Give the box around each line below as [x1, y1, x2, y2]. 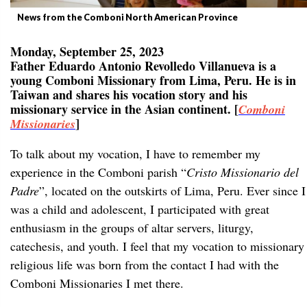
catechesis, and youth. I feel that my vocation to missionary [10, 238, 304, 254]
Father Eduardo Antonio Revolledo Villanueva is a [10, 57, 276, 75]
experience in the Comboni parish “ [10, 164, 186, 180]
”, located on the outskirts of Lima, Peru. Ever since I [39, 182, 306, 199]
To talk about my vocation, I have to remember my [10, 145, 260, 162]
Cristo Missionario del [186, 164, 299, 180]
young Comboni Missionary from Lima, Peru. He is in [10, 71, 296, 89]
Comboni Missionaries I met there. [10, 275, 184, 291]
